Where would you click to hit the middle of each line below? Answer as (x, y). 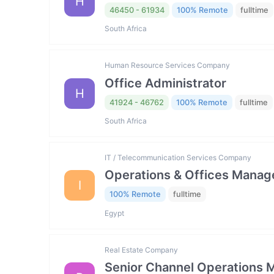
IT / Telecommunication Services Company (178, 158)
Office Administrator (165, 83)
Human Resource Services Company (167, 65)
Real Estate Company (141, 250)
